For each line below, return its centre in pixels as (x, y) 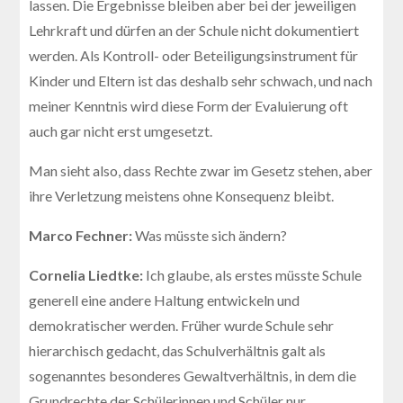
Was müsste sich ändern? (211, 235)
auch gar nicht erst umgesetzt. (121, 130)
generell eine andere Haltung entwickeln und (165, 300)
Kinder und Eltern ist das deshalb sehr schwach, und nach (201, 80)
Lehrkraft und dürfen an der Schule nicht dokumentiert (194, 30)
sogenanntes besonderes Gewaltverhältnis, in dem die (193, 375)
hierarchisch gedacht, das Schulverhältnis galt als (178, 350)
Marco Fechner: (82, 235)
